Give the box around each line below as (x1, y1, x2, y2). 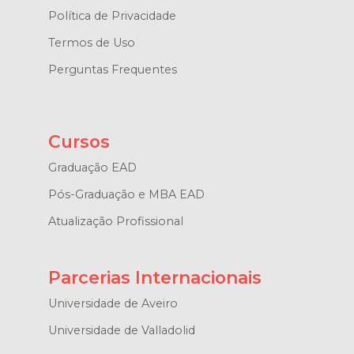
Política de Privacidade (47, 9, 176, 24)
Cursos (47, 131, 110, 153)
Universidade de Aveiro (47, 296, 178, 311)
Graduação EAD (47, 160, 137, 175)
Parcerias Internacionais (47, 267, 262, 288)
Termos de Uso (47, 36, 135, 51)
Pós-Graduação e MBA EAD (47, 187, 205, 202)
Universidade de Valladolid (47, 323, 195, 338)
